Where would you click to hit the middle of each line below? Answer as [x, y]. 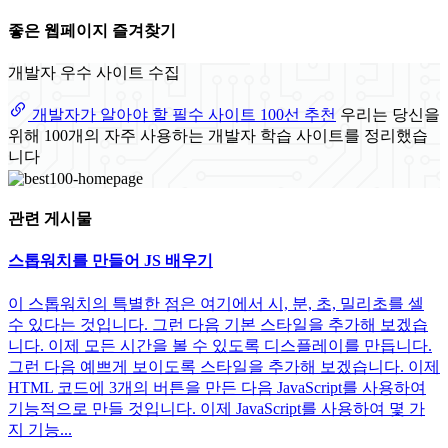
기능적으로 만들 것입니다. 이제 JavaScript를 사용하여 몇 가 [216, 408]
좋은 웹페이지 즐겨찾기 [92, 31]
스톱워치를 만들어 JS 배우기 [110, 261]
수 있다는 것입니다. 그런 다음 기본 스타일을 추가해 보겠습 [218, 324]
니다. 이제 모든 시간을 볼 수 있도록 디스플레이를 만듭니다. [220, 345]
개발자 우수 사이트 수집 [94, 73]
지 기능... [40, 429]
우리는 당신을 [390, 115]
